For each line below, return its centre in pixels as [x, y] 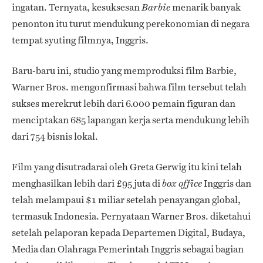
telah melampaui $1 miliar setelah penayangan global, [126, 200]
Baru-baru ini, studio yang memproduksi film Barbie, [124, 70]
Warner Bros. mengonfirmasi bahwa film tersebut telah [129, 87]
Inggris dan [227, 183]
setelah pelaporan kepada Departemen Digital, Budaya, [129, 232]
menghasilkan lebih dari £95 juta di [87, 183]
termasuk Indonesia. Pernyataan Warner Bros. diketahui [131, 216]
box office [182, 183]
